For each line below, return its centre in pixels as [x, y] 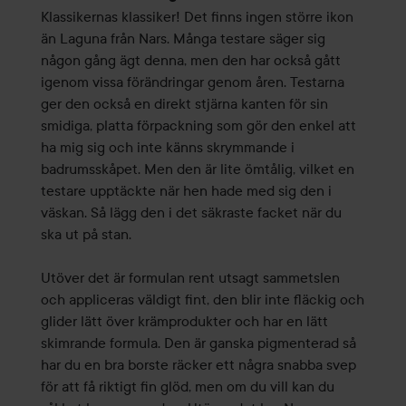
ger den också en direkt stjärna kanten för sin [184, 104]
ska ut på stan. [86, 234]
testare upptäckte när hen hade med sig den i [186, 191]
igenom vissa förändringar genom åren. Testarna [192, 82]
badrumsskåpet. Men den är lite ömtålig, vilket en [197, 169]
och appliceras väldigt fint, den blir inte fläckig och [202, 300]
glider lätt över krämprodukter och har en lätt [184, 321]
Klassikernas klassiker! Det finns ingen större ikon [197, 17]
